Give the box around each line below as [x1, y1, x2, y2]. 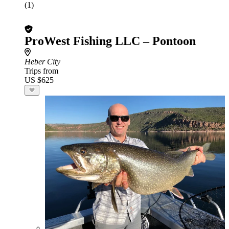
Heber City [25, 57, 60, 66]
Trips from [25, 66, 58, 75]
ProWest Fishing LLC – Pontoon [25, 34, 196, 48]
